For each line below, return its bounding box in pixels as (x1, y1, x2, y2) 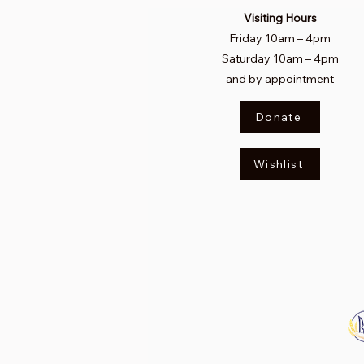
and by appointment (226, 71, 334, 87)
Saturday (221, 51, 271, 67)
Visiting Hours (243, 11, 317, 26)
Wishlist (253, 157, 304, 172)
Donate (254, 110, 302, 125)
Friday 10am (229, 31, 297, 46)
